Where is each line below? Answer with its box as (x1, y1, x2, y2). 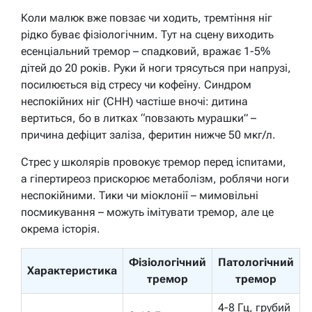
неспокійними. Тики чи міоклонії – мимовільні (21, 188, 258, 202)
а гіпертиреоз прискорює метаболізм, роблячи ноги (21, 171, 289, 185)
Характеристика (27, 263, 117, 277)
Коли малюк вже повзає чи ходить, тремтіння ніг (21, 10, 272, 24)
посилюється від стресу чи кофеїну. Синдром (21, 77, 251, 91)
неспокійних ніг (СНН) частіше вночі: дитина (21, 94, 248, 108)
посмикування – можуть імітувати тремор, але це (21, 205, 274, 219)
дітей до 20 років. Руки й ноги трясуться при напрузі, (21, 61, 291, 75)
